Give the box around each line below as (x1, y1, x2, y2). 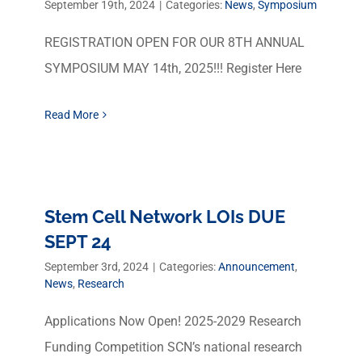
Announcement (218, 260, 295, 273)
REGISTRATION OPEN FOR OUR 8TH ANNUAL (44, 35, 305, 50)
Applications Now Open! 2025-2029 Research (44, 314, 301, 329)
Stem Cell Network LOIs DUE (44, 206, 285, 227)
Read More (44, 108, 99, 121)
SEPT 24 (44, 231, 112, 252)
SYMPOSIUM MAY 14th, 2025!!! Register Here (44, 61, 301, 76)
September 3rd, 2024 (44, 260, 149, 273)
